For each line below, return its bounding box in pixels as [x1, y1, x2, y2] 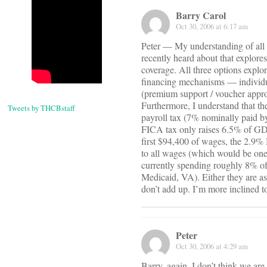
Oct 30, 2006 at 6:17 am [176, 21, 248, 32]
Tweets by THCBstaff [8, 103, 75, 114]
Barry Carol [176, 8, 226, 23]
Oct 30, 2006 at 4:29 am [176, 241, 248, 252]
